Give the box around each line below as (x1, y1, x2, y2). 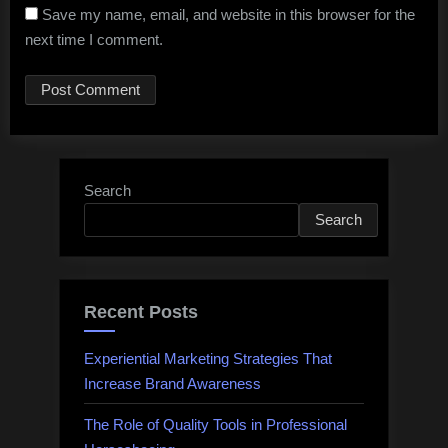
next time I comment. (25, 31, 163, 49)
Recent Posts (84, 302, 198, 323)
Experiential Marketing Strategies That (84, 349, 332, 367)
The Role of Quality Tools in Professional (84, 415, 347, 433)
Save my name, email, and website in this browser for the (42, 6, 415, 24)
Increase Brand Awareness (84, 374, 261, 392)
